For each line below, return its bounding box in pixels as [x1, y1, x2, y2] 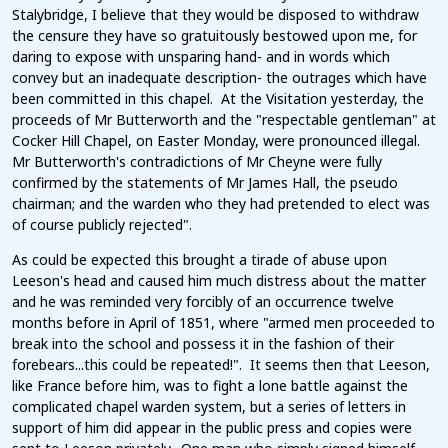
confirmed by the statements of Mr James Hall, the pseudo [12, 173, 398, 193]
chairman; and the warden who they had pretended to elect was [12, 194, 430, 214]
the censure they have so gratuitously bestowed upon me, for [12, 26, 417, 46]
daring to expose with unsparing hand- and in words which [12, 47, 390, 67]
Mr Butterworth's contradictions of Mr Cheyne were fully [12, 152, 382, 172]
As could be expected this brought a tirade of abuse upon [12, 250, 387, 270]
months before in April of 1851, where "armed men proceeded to [12, 313, 435, 333]
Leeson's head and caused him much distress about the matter [12, 271, 426, 291]
